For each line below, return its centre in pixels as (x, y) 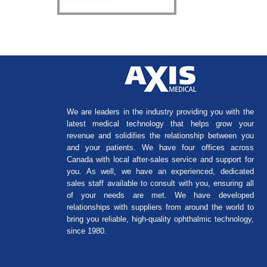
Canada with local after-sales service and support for (160, 160)
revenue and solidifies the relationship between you (160, 136)
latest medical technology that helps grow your (160, 124)
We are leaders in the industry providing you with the (160, 112)
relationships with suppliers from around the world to (160, 207)
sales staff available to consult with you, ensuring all (160, 184)
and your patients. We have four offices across (160, 148)
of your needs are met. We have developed (160, 195)
